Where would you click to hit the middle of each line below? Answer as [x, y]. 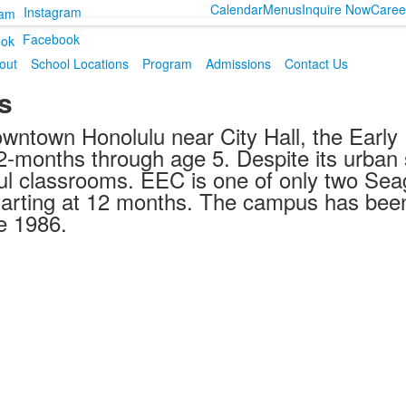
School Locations [79, 63]
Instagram [52, 11]
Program [167, 63]
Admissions [238, 63]
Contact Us [316, 63]
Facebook [51, 39]
